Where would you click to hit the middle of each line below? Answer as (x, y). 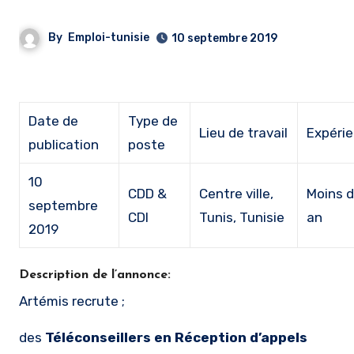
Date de (54, 121)
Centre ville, (237, 194)
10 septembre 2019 (224, 38)
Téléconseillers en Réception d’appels (176, 337)
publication (64, 145)
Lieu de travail (244, 133)
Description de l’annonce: (95, 275)
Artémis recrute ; (76, 301)
